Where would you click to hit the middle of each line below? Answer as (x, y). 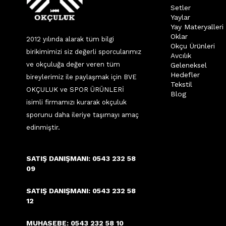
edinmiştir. (43, 127)
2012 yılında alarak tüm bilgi (70, 39)
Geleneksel (189, 65)
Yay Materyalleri (197, 27)
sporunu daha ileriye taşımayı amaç (82, 115)
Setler (181, 8)
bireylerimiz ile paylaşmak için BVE (81, 77)
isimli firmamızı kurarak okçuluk (76, 102)
